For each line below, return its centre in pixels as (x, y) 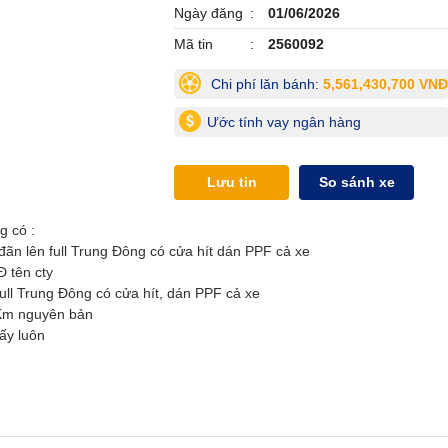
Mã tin (193, 44)
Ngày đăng (208, 13)
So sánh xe (356, 182)
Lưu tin (231, 182)
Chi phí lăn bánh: (265, 84)
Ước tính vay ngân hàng (284, 122)
